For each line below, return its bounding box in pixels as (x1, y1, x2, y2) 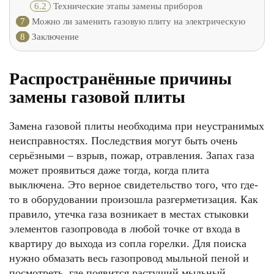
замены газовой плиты (9, 87, 185, 106)
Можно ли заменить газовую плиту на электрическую (29, 17, 245, 27)
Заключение (29, 32, 79, 42)
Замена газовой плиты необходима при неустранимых (9, 120, 264, 132)
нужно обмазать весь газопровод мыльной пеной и (9, 252, 249, 264)
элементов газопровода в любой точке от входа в (9, 223, 240, 235)
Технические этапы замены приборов (50, 1, 202, 12)
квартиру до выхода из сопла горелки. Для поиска (9, 237, 246, 250)
